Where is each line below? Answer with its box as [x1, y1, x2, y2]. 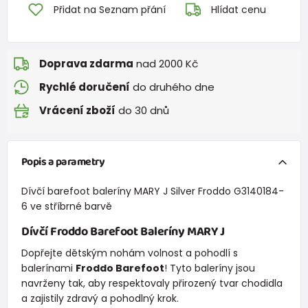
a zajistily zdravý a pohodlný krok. [21, 291, 179, 305]
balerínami [21, 261, 76, 275]
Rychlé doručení [39, 80, 130, 95]
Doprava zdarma [39, 56, 133, 71]
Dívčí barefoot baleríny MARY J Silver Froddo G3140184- [21, 184, 284, 198]
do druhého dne [130, 80, 214, 95]
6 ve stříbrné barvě [21, 199, 112, 213]
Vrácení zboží [39, 103, 115, 118]
